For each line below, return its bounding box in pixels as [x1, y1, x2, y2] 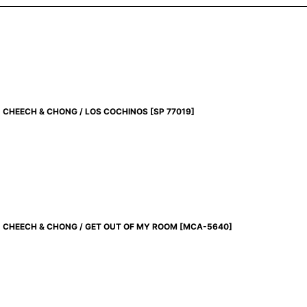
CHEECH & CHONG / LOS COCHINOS [3, 106, 149, 116]
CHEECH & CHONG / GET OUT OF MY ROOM [3, 221, 178, 232]
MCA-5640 [183, 221, 230, 232]
